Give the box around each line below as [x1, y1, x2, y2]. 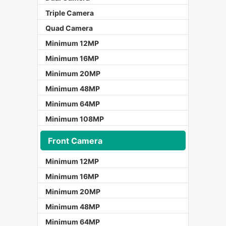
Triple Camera [45, 9, 94, 18]
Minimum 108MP [45, 115, 104, 124]
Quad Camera [45, 24, 93, 33]
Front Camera [48, 135, 102, 146]
